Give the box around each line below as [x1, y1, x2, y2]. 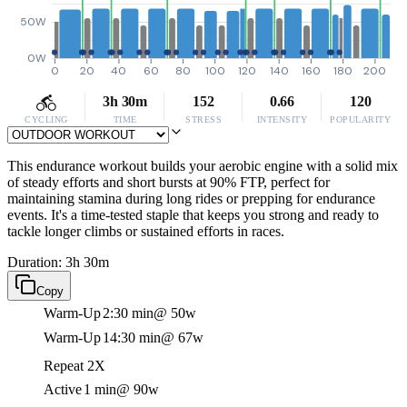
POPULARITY [330, 114, 392, 124]
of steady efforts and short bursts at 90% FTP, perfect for [7, 174, 330, 190]
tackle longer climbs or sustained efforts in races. [7, 223, 284, 239]
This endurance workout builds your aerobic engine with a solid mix [7, 158, 398, 174]
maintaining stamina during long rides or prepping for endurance [7, 191, 375, 206]
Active [44, 382, 82, 397]
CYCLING [25, 114, 68, 124]
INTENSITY [256, 114, 308, 124]
